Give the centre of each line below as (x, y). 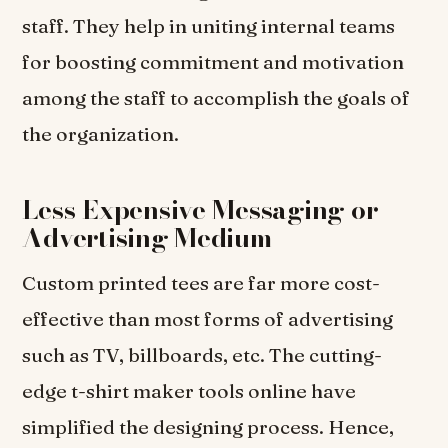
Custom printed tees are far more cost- (201, 283)
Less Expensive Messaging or (200, 210)
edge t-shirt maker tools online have (189, 391)
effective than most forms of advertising (208, 319)
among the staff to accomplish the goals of (216, 98)
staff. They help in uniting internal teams (209, 26)
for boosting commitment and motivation (213, 62)
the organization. (103, 134)
